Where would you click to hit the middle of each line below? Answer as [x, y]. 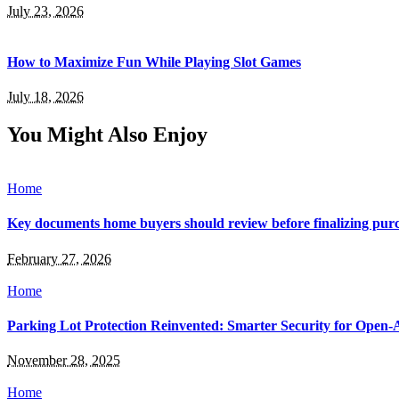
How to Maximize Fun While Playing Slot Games [154, 62]
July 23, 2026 [45, 11]
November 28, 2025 [64, 361]
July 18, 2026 [45, 97]
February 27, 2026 [59, 258]
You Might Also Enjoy [107, 135]
